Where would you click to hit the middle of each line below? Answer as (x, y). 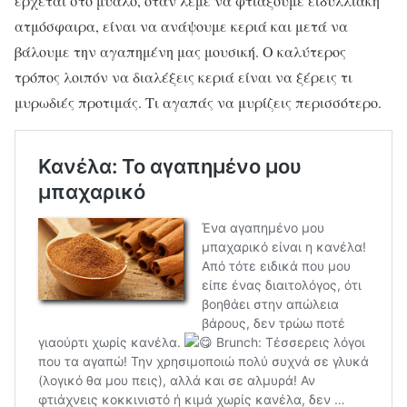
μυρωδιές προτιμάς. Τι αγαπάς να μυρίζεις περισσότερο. (198, 103)
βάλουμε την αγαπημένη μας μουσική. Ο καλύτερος (180, 52)
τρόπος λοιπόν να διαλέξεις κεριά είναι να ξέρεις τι (184, 77)
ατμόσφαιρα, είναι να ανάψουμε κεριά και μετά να (181, 26)
